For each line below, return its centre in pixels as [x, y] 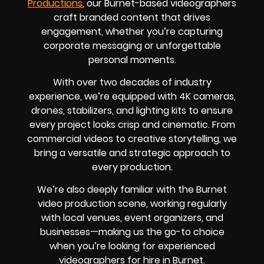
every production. [132, 167]
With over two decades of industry [132, 82]
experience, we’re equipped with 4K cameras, [132, 96]
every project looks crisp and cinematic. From [132, 124]
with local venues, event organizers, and [132, 218]
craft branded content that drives [132, 17]
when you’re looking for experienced [132, 246]
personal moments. [132, 60]
